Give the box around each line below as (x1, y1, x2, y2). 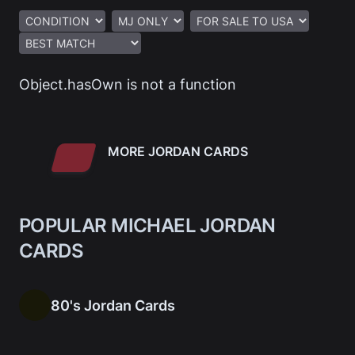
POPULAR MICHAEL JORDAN (19, 214, 276, 238)
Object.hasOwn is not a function (19, 76, 236, 94)
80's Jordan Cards (51, 296, 175, 314)
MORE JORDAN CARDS (107, 143, 248, 160)
